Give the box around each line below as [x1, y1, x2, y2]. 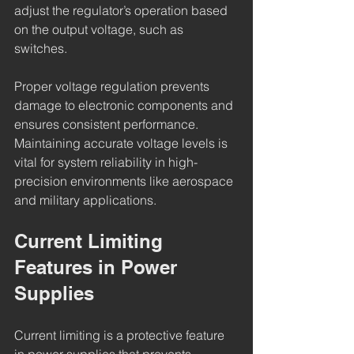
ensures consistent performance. [14, 116, 201, 133]
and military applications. [14, 192, 156, 209]
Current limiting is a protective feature [14, 327, 228, 344]
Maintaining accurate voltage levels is [14, 135, 231, 152]
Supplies [14, 282, 94, 305]
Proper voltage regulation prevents [14, 78, 213, 95]
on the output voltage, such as [14, 21, 186, 38]
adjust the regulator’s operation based [14, 2, 231, 19]
